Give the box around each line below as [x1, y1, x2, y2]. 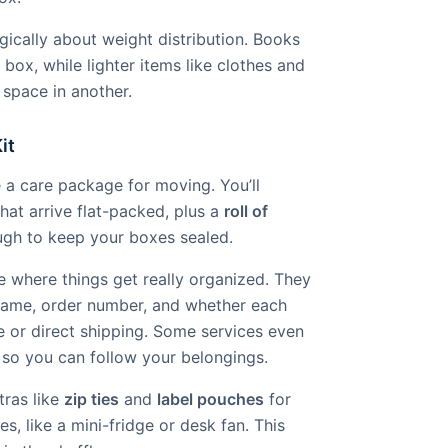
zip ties [64, 389, 119, 409]
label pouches [157, 389, 264, 409]
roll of [224, 201, 268, 221]
